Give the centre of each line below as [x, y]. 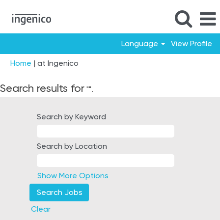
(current [92, 63]
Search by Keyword [71, 117]
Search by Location [72, 146]
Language [140, 43]
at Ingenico [58, 63]
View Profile [192, 43]
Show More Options [73, 176]
